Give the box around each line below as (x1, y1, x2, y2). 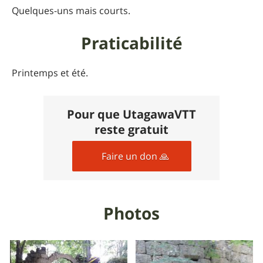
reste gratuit (95, 121, 168, 137)
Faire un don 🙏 (101, 149, 169, 163)
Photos (103, 201, 160, 225)
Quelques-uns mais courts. (12, 4, 130, 17)
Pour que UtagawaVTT (67, 106, 196, 122)
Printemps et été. (12, 66, 88, 79)
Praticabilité (80, 31, 183, 55)
